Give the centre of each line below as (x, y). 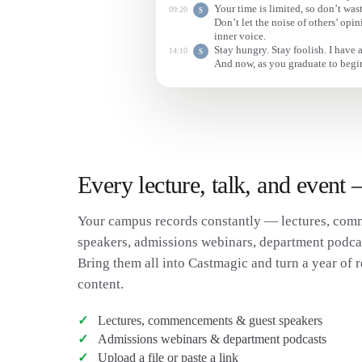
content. (101, 284)
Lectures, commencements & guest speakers (210, 320)
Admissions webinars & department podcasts (212, 339)
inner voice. (240, 36)
